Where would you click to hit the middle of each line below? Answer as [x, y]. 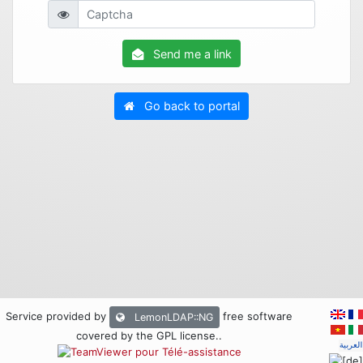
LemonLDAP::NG [173, 317]
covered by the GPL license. [148, 336]
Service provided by [56, 316]
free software [258, 316]
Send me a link [192, 53]
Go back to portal [192, 106]
